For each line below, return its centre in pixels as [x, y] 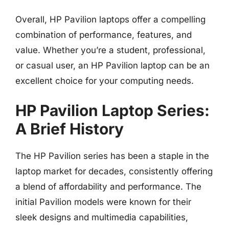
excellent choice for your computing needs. [105, 81]
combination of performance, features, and [104, 35]
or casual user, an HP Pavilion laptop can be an [112, 65]
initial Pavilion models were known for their [103, 202]
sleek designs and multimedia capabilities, [102, 217]
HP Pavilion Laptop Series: [112, 110]
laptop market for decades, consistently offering [114, 171]
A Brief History [70, 129]
